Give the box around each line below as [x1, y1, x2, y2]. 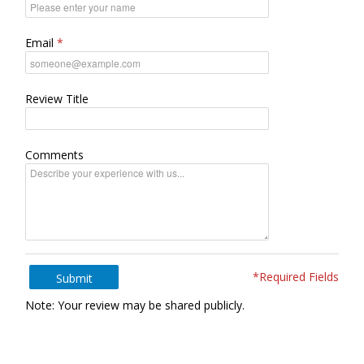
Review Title [25, 91, 89, 106]
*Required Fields [253, 269, 339, 284]
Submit [55, 271, 93, 286]
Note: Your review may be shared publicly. [25, 297, 245, 313]
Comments [25, 147, 84, 162]
